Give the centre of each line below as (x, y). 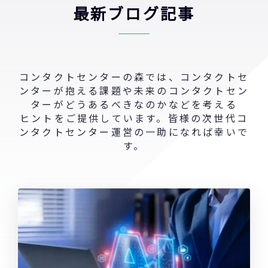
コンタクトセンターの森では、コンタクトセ (134, 76)
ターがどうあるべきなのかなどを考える (134, 104)
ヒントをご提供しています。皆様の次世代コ (134, 118)
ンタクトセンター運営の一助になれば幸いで (134, 131)
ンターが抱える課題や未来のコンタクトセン (134, 90)
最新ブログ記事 (134, 13)
